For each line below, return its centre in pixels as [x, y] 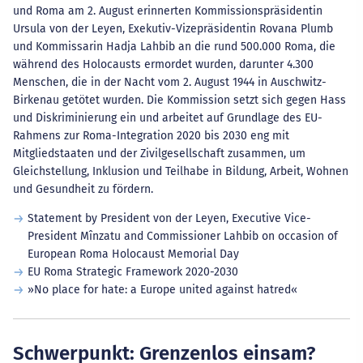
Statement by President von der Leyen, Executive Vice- [169, 218]
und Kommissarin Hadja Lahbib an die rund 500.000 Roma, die [174, 47]
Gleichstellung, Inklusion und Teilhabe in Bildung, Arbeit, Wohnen [181, 171]
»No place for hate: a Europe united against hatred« [162, 290]
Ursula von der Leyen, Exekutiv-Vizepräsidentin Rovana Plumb [173, 29]
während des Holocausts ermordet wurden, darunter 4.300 [163, 64]
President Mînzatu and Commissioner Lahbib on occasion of [182, 236]
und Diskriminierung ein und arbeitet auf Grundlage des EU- [168, 118]
